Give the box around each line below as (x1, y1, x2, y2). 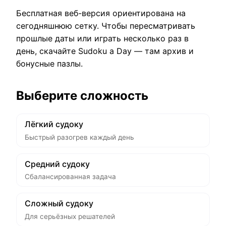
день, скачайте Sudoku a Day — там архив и (16, 46, 194, 56)
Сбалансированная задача (25, 173, 116, 181)
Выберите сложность (16, 88, 148, 103)
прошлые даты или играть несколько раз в (16, 33, 189, 44)
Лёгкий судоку (25, 119, 83, 130)
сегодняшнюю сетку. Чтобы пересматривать (16, 21, 195, 31)
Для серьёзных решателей (25, 212, 115, 220)
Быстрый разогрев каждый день (25, 133, 134, 141)
